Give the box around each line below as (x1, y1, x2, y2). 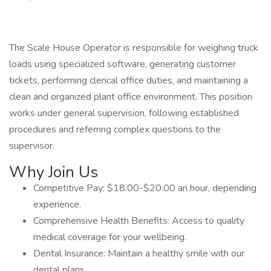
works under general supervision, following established (9, 106, 239, 120)
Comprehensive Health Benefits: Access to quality (33, 214, 244, 227)
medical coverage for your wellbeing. (33, 230, 186, 244)
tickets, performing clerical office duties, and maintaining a (9, 74, 248, 87)
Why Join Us (9, 162, 98, 183)
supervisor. (9, 139, 54, 152)
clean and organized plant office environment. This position (9, 90, 252, 103)
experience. (33, 198, 81, 211)
